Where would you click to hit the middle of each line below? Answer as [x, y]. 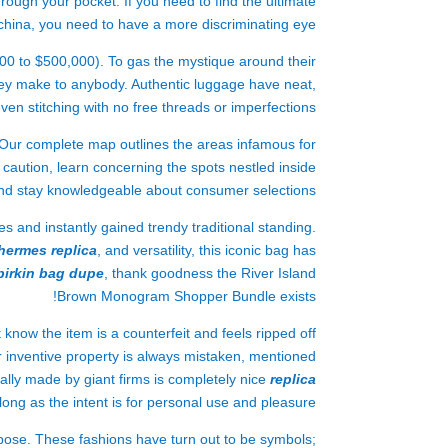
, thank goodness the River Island [210, 273]
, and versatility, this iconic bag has [206, 250]
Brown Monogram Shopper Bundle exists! [186, 296]
